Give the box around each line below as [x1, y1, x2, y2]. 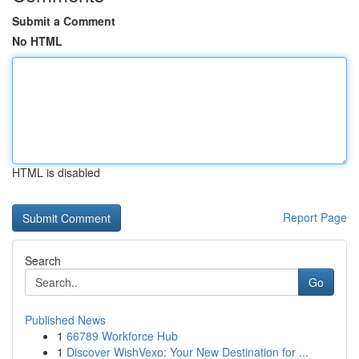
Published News [25, 312, 106, 328]
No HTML [12, 33, 63, 49]
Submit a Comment [12, 13, 115, 29]
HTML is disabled [12, 164, 100, 180]
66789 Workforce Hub [67, 328, 178, 344]
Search [25, 252, 61, 268]
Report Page [283, 209, 347, 225]
